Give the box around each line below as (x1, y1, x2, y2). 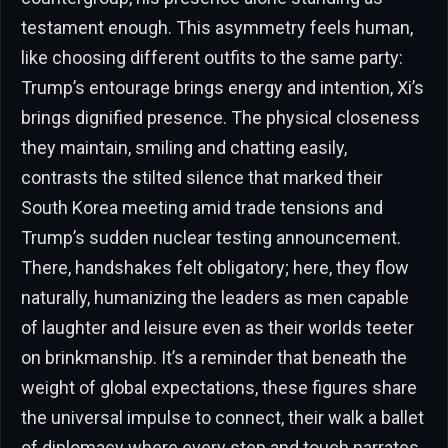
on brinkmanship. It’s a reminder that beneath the (21, 346, 407, 368)
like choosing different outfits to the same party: (21, 46, 403, 68)
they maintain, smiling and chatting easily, (21, 136, 347, 158)
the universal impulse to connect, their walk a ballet (21, 406, 424, 428)
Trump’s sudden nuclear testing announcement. (21, 226, 401, 248)
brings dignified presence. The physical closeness (21, 106, 420, 128)
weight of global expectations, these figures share (21, 376, 417, 398)
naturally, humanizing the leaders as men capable (21, 286, 409, 308)
